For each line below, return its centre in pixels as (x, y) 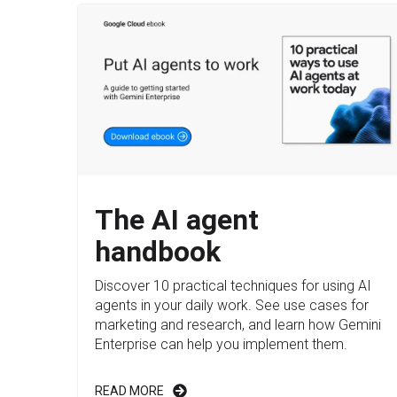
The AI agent (177, 220)
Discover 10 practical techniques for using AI (233, 286)
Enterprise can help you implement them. (221, 345)
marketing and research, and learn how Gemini (238, 325)
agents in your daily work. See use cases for (232, 306)
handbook (158, 252)
